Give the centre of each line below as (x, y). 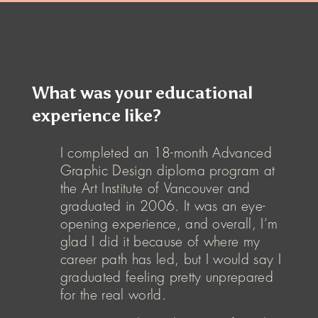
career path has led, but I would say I (170, 259)
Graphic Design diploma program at (168, 170)
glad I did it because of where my (160, 241)
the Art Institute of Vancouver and (155, 188)
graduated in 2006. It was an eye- (163, 206)
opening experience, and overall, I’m (169, 224)
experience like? (96, 115)
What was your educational (142, 92)
